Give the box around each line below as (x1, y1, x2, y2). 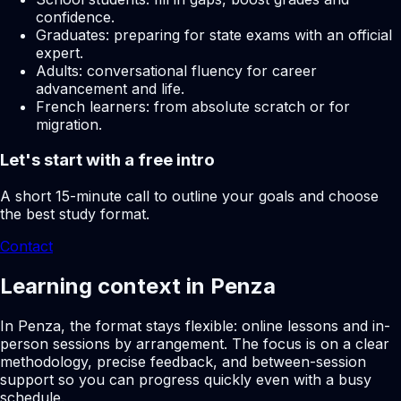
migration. (36, 115, 102, 133)
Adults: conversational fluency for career (36, 61, 317, 80)
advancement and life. (36, 79, 184, 98)
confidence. (36, 7, 115, 26)
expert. (36, 43, 83, 62)
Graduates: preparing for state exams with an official (36, 25, 392, 44)
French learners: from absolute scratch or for (36, 97, 350, 115)
